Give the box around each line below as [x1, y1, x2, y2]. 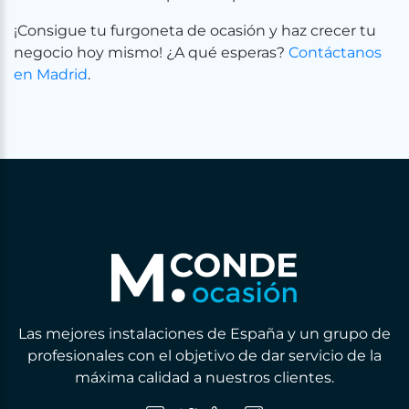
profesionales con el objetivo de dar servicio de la [27, 347, 382, 364]
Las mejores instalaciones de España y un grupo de [18, 325, 391, 342]
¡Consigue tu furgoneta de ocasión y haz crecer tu [14, 22, 376, 39]
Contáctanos [288, 44, 382, 61]
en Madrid [14, 66, 88, 83]
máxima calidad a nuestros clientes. [75, 369, 334, 386]
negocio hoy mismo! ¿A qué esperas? [14, 44, 288, 61]
